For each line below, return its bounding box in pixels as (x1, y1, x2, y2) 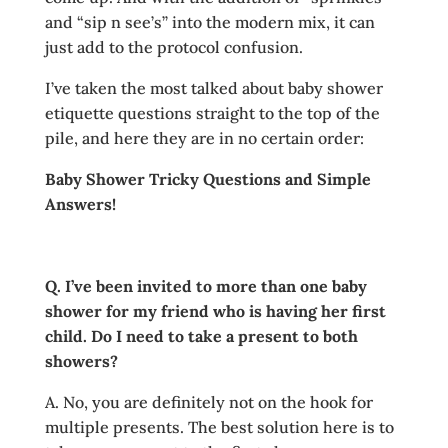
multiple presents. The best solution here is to (44, 417, 394, 437)
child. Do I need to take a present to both (44, 326, 358, 346)
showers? (44, 351, 118, 371)
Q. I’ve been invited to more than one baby (44, 276, 367, 296)
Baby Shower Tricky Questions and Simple (44, 169, 371, 189)
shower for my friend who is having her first (44, 301, 386, 321)
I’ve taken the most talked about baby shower (44, 78, 383, 98)
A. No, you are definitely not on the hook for (44, 392, 373, 412)
